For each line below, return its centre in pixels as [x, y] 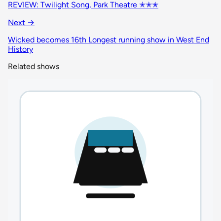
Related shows [34, 67]
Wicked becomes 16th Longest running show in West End [109, 40]
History [20, 49]
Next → [21, 23]
